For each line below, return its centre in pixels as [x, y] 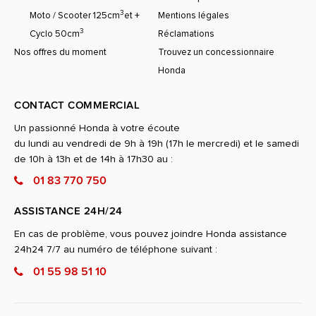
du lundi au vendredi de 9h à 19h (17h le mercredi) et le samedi [157, 144]
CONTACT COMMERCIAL [77, 106]
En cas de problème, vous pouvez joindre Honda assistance [151, 235]
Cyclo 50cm [55, 35]
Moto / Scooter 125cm [75, 16]
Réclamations [186, 35]
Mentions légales [194, 16]
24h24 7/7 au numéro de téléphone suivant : [116, 250]
